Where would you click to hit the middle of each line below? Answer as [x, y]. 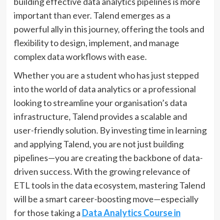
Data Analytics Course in [131, 213]
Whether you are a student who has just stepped [106, 75]
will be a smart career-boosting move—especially [106, 199]
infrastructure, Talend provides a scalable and [100, 117]
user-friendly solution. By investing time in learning [110, 130]
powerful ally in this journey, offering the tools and [109, 29]
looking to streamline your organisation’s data [100, 103]
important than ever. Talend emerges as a [92, 15]
